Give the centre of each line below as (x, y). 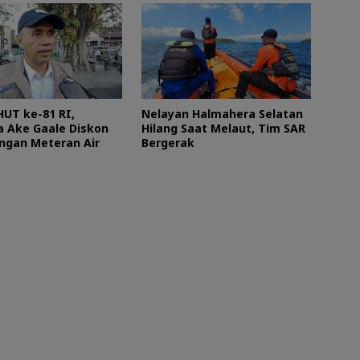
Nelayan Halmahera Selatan (222, 113)
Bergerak (169, 142)
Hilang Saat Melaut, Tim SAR (223, 128)
